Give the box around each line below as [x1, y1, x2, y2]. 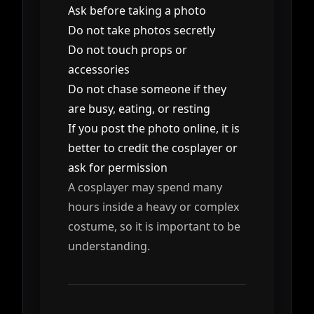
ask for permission [68, 159, 168, 175]
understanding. [68, 238, 150, 254]
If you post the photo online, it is [68, 120, 240, 136]
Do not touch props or [68, 41, 187, 57]
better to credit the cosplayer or [68, 139, 238, 156]
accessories [68, 61, 130, 77]
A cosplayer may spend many [68, 179, 222, 195]
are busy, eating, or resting [68, 100, 210, 116]
